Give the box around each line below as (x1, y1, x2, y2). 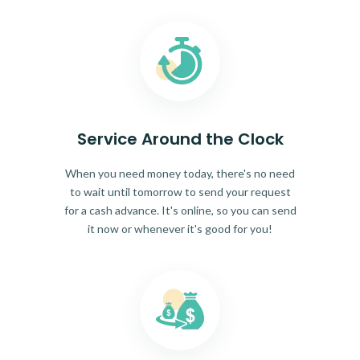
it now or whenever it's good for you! (88, 222, 272, 236)
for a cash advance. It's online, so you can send (63, 203, 297, 218)
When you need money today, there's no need (65, 166, 295, 181)
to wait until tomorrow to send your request (69, 185, 291, 199)
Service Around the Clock (76, 128, 284, 151)
